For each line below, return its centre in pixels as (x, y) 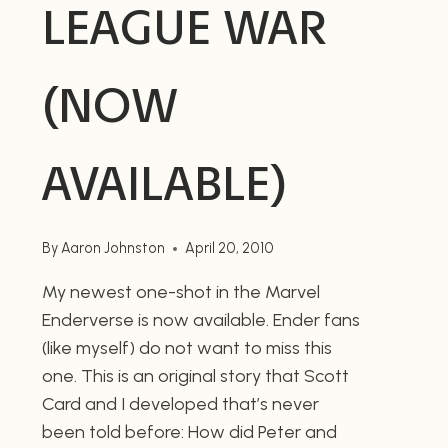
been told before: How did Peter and (189, 432)
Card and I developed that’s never (180, 404)
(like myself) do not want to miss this (186, 348)
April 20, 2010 (229, 248)
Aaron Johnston (112, 248)
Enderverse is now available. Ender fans (200, 320)
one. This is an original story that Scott (195, 376)
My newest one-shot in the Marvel (180, 292)
